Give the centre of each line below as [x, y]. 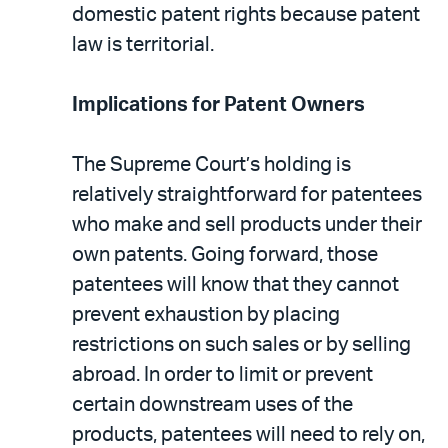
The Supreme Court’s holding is [211, 165]
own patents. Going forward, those [225, 255]
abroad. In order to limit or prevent [222, 375]
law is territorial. [143, 45]
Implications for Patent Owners [218, 105]
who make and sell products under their [247, 225]
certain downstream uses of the [212, 405]
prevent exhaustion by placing [206, 315]
